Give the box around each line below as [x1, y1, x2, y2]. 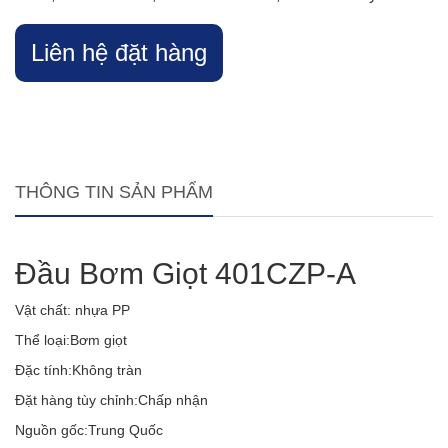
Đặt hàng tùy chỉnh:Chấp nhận [15, 392, 208, 409]
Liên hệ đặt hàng [31, 39, 207, 67]
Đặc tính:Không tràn [15, 362, 142, 379]
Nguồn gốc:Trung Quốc [15, 422, 163, 439]
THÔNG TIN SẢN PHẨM [15, 182, 213, 203]
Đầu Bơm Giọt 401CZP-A [15, 257, 356, 291]
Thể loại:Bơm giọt [15, 332, 127, 349]
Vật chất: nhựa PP [15, 302, 130, 319]
